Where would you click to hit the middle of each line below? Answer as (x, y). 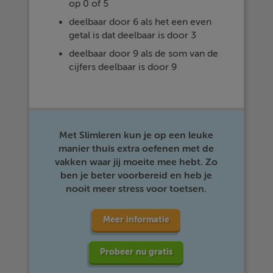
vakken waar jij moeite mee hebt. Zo (136, 162)
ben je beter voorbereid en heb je (136, 176)
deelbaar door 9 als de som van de (144, 54)
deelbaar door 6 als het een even (140, 22)
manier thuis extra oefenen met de (136, 149)
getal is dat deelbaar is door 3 (133, 36)
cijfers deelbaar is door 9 (123, 67)
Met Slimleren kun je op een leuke (136, 136)
